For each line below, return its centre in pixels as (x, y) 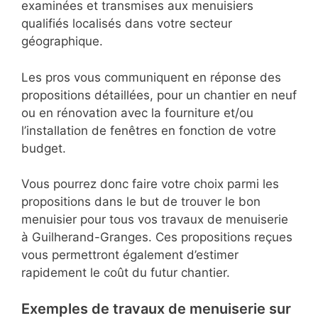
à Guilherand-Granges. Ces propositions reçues (157, 237)
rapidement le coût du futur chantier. (126, 273)
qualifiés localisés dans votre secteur (127, 24)
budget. (44, 148)
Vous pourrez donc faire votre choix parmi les (150, 184)
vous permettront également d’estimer (130, 255)
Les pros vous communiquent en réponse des (151, 77)
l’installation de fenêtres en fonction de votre (149, 130)
